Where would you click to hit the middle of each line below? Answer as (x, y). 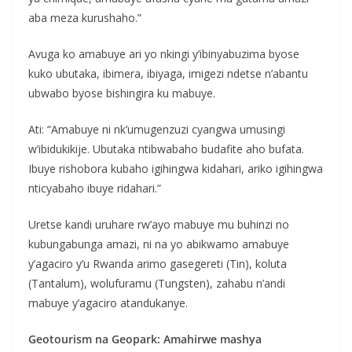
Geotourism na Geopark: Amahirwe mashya (145, 339)
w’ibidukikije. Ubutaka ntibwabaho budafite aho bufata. (166, 148)
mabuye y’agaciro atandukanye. (108, 302)
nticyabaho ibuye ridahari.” (95, 188)
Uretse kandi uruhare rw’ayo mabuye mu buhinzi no (159, 224)
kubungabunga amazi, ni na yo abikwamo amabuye (159, 244)
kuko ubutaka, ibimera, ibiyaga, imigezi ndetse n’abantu (168, 73)
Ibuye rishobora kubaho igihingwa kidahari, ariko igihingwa (176, 168)
